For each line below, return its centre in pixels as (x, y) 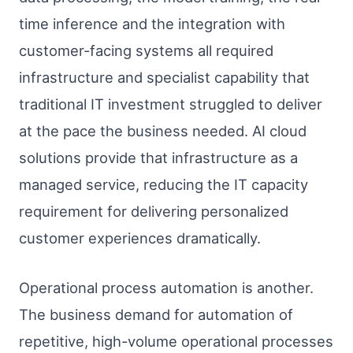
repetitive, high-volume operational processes (176, 342)
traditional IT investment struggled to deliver (171, 104)
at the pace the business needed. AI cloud (163, 130)
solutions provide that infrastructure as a (158, 157)
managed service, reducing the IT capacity (163, 184)
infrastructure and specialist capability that (164, 77)
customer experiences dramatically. (140, 238)
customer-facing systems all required (146, 50)
